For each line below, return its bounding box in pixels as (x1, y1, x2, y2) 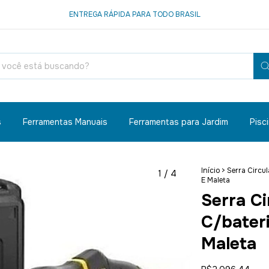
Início (201, 166, 220, 175)
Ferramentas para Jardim (129, 116, 228, 127)
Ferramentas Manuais (23, 116, 107, 127)
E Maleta (201, 175, 230, 185)
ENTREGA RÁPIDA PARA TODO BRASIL (68, 10, 201, 19)
